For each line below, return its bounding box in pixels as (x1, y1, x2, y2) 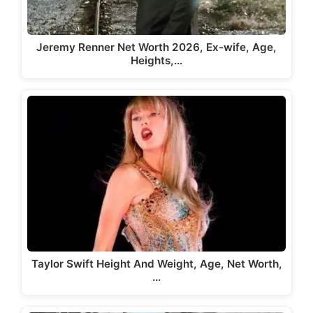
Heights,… (131, 54, 182, 68)
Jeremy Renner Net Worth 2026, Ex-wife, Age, (36, 41, 277, 54)
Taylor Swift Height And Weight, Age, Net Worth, (31, 256, 282, 270)
